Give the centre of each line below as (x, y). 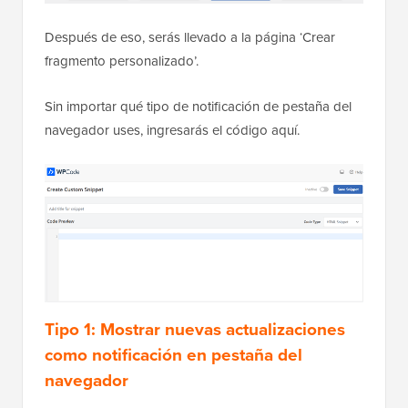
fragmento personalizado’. (122, 61)
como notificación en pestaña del (173, 355)
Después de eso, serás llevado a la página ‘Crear (190, 37)
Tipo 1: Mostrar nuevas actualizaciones (195, 329)
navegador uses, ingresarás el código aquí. (172, 130)
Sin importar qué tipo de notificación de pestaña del (198, 106)
